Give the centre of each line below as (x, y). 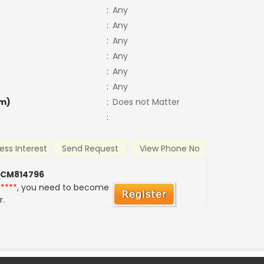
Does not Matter (146, 102)
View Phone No (169, 149)
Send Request (90, 149)
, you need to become (63, 188)
